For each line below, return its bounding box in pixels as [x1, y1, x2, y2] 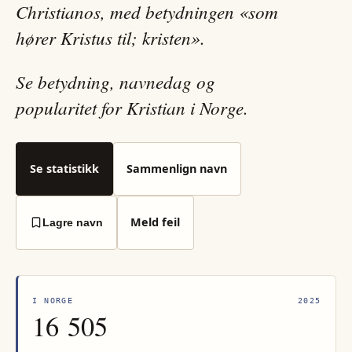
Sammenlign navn [126, 160, 228, 176]
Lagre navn [42, 216, 103, 229]
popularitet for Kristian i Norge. [16, 94, 248, 119]
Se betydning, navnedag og [16, 68, 215, 93]
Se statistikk [29, 160, 99, 176]
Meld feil [130, 214, 181, 230]
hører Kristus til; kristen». [16, 24, 205, 49]
